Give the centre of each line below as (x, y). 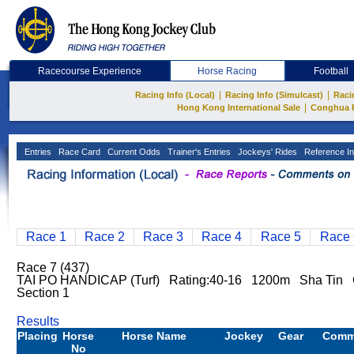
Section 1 (43, 293)
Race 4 (222, 237)
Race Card (78, 152)
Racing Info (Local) (175, 95)
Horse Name (154, 336)
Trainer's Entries (198, 152)
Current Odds (133, 152)
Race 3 (163, 237)
